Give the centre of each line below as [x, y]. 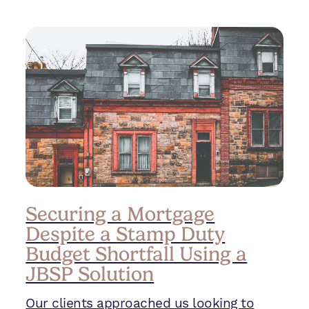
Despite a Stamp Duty [126, 234]
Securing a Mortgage [120, 214]
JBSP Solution [90, 274]
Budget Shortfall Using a [137, 254]
